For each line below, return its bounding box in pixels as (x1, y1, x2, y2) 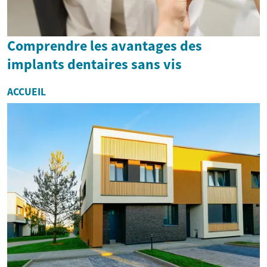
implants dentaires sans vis (7, 55, 182, 74)
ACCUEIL (7, 85, 46, 99)
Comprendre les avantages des (7, 36, 202, 55)
